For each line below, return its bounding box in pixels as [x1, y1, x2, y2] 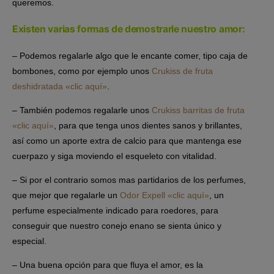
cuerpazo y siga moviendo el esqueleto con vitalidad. [12, 151, 217, 161]
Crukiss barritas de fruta [152, 105, 245, 116]
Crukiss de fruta [152, 66, 213, 76]
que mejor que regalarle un [12, 190, 120, 201]
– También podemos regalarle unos [12, 105, 152, 116]
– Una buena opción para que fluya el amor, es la [12, 260, 203, 270]
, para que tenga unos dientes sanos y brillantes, [54, 120, 242, 131]
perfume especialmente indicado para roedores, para [12, 206, 218, 216]
